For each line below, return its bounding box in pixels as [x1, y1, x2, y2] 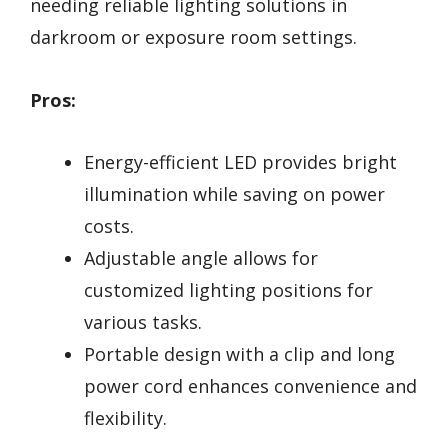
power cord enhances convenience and [84, 374, 417, 399]
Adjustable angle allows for [84, 246, 318, 271]
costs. [84, 214, 134, 239]
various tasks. [84, 310, 202, 335]
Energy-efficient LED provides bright [84, 150, 397, 175]
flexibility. [84, 406, 167, 431]
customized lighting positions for [84, 278, 373, 303]
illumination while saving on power [84, 182, 385, 207]
